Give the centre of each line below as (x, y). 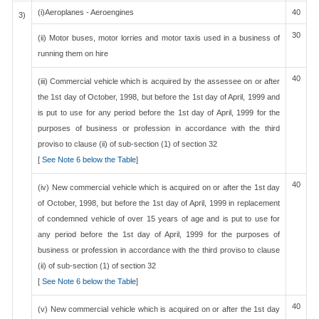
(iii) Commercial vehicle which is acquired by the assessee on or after (159, 81)
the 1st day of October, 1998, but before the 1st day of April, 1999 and (159, 97)
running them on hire (73, 53)
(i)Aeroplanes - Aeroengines (86, 12)
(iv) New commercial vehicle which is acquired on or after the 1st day (159, 187)
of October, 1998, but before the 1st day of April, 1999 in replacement (159, 203)
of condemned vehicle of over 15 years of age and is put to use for (159, 219)
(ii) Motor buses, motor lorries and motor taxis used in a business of (159, 38)
